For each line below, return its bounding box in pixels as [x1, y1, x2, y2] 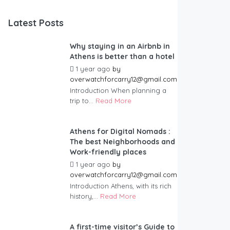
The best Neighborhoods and [70, 137, 175, 147]
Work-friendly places [70, 147, 146, 157]
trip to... [70, 97, 95, 105]
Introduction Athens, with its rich [70, 182, 171, 190]
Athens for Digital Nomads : [70, 127, 170, 137]
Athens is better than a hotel [70, 52, 175, 62]
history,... [70, 192, 100, 201]
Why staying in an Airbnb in [70, 42, 170, 51]
